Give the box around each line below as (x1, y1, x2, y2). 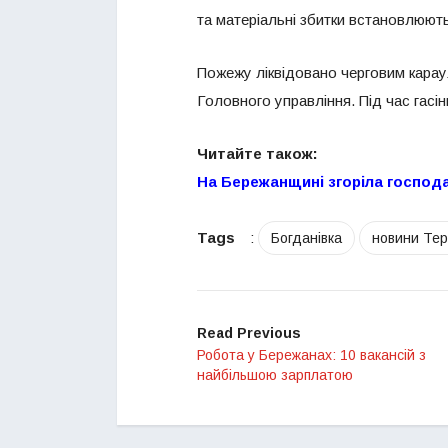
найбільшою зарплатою (197, 367, 353, 384)
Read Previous (197, 325, 301, 342)
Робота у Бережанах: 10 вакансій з (197, 347, 426, 364)
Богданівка (271, 230, 342, 247)
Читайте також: (197, 145, 318, 163)
